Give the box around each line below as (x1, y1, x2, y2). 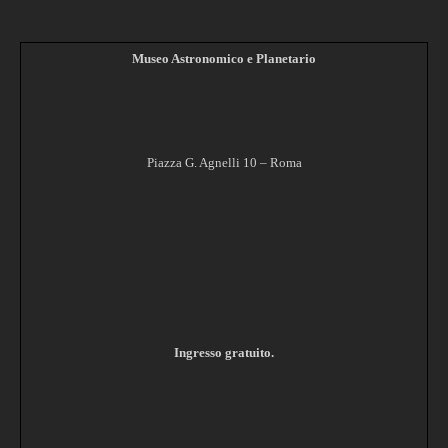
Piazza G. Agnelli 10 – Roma (146, 154, 302, 170)
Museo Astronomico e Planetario (132, 50, 316, 66)
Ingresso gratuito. (174, 344, 274, 360)
